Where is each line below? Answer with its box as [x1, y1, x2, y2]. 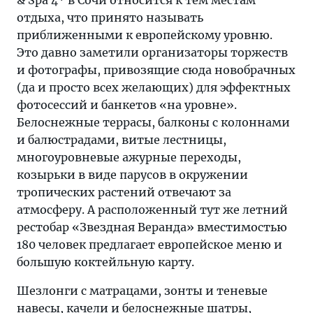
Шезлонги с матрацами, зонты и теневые [17, 284, 268, 298]
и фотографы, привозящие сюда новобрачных [17, 63, 296, 77]
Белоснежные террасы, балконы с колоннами [17, 115, 290, 129]
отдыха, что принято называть [17, 10, 203, 24]
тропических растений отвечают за [17, 185, 231, 199]
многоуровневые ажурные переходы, [17, 150, 241, 164]
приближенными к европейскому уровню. [17, 28, 272, 42]
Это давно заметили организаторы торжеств [17, 45, 288, 59]
